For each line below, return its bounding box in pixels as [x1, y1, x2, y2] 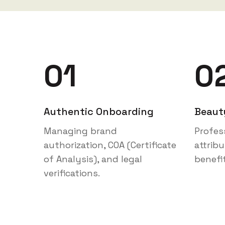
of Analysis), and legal [44, 154, 142, 166]
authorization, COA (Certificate [44, 140, 176, 152]
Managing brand [44, 126, 117, 138]
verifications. [44, 168, 100, 180]
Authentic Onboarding [44, 106, 154, 119]
